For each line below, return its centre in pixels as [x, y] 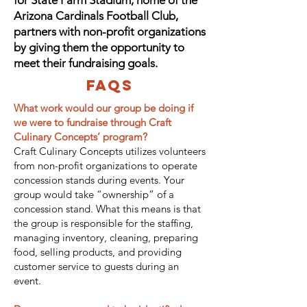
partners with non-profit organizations [110, 32]
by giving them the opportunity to [99, 47]
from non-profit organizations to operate [106, 165]
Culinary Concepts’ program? [81, 137]
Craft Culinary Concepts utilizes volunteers [110, 151]
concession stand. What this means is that [107, 209]
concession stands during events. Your [99, 180]
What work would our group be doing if [103, 108]
